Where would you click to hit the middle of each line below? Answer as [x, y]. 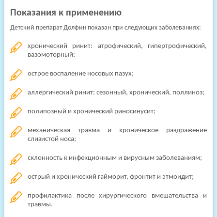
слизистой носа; [52, 139]
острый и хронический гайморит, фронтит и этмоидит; [110, 177]
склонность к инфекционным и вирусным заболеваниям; [115, 158]
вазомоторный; [51, 55]
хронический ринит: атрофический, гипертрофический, [117, 46]
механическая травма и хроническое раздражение [117, 131]
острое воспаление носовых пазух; [80, 74]
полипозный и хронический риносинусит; [91, 112]
